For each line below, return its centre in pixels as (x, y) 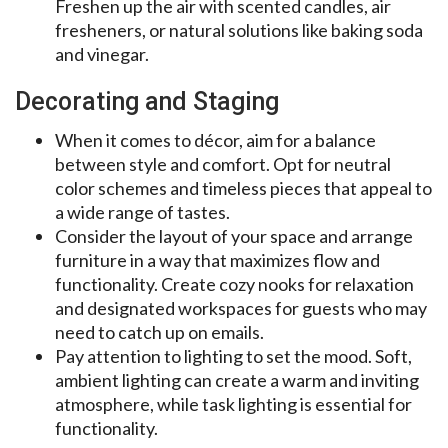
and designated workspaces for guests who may (241, 307)
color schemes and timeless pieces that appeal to (243, 187)
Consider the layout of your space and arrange (234, 235)
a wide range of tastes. (142, 211)
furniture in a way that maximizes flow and (217, 259)
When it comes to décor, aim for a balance (215, 139)
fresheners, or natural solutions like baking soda (239, 29)
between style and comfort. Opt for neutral (223, 163)
